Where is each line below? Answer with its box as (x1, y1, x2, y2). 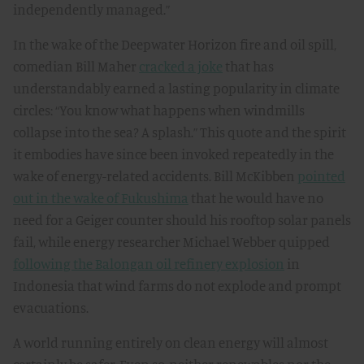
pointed (297, 167, 345, 184)
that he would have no (188, 189, 323, 206)
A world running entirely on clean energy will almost (13, 334, 328, 351)
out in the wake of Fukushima (13, 189, 188, 206)
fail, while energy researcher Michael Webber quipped (13, 233, 330, 250)
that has (223, 58, 274, 75)
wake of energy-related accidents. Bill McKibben (13, 167, 297, 184)
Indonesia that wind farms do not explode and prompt (13, 277, 341, 294)
